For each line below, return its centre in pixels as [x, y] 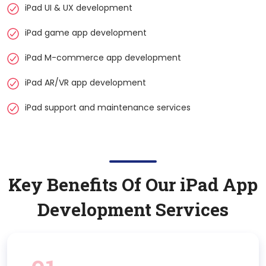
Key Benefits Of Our [94, 184]
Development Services [133, 209]
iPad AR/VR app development [85, 82]
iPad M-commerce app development [103, 57]
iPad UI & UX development [79, 7]
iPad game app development [86, 32]
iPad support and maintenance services [108, 107]
